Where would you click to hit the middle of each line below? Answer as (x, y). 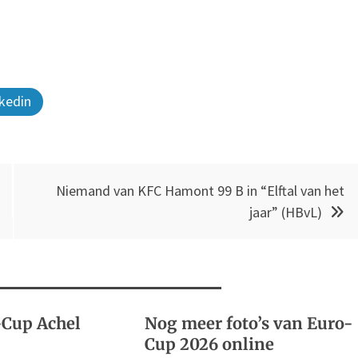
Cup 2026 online (210, 344)
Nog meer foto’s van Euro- (249, 323)
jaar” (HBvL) (285, 212)
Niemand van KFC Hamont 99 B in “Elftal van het (200, 190)
